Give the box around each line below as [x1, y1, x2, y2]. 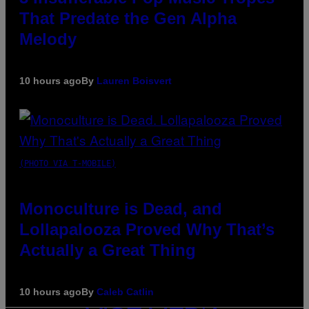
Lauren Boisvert [97, 74, 172, 86]
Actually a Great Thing [19, 240, 196, 259]
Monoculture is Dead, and [19, 199, 222, 218]
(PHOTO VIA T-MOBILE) [19, 158, 116, 168]
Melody [19, 29, 77, 48]
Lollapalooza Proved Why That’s [19, 219, 275, 239]
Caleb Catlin [97, 286, 154, 297]
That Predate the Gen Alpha [19, 8, 237, 28]
